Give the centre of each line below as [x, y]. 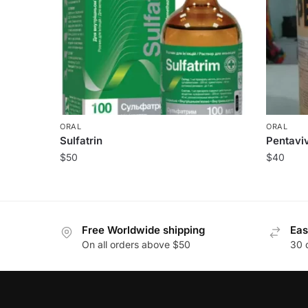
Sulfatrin [81, 141]
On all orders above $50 [136, 245]
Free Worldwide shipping [143, 230]
